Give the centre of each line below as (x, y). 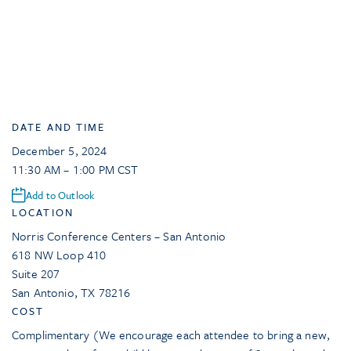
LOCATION (43, 212)
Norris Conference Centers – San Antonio (119, 236)
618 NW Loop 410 (59, 255)
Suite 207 (36, 273)
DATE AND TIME (59, 127)
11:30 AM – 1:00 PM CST (75, 169)
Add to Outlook (60, 195)
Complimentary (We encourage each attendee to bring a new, (171, 335)
